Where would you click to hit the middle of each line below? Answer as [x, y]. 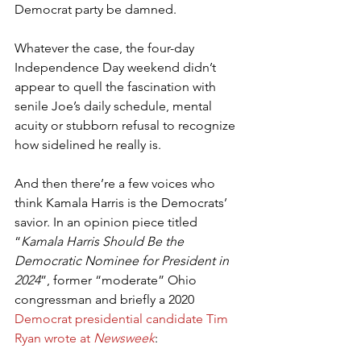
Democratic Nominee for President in [123, 260]
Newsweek [124, 338]
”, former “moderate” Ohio [120, 280]
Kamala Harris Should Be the [104, 241]
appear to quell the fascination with [117, 86]
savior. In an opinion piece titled [108, 222]
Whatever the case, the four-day [106, 48]
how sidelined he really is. [88, 144]
